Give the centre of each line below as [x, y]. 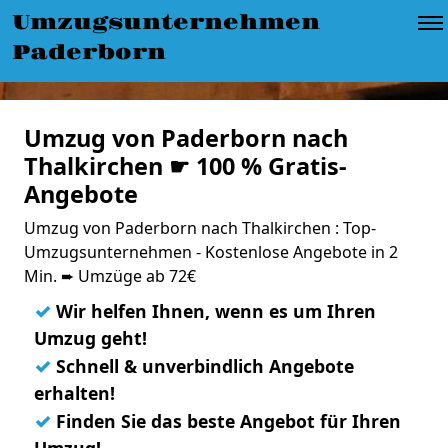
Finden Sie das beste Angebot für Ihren [226, 421]
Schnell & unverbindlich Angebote [202, 366]
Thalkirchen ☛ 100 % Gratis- [185, 166]
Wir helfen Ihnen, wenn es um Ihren [213, 311]
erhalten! [74, 393]
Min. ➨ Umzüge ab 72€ [110, 276]
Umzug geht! [90, 338]
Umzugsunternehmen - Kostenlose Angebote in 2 [211, 252]
